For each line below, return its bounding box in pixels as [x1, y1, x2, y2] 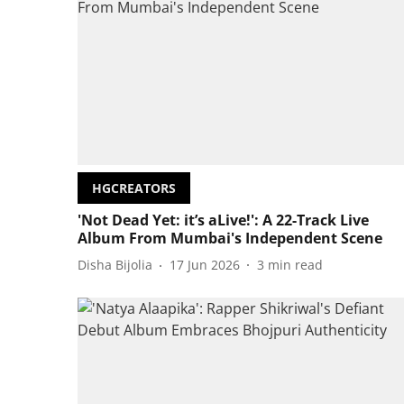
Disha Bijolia [78, 256, 152, 274]
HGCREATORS [92, 179, 176, 197]
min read [268, 256, 323, 274]
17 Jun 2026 [170, 256, 240, 274]
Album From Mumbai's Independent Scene [78, 227, 382, 248]
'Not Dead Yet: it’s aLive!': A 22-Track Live [78, 209, 369, 230]
